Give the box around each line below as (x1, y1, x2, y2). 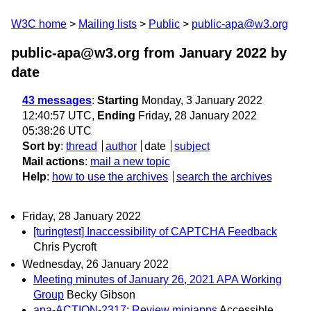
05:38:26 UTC (22, 125, 92, 137)
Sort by (22, 140, 60, 152)
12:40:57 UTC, (22, 110, 97, 121)
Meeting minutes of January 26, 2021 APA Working (33, 274, 282, 286)
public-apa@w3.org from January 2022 (11, 45, 267, 60)
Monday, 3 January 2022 (139, 94, 262, 106)
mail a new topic (90, 155, 170, 167)
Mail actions (22, 155, 85, 167)
